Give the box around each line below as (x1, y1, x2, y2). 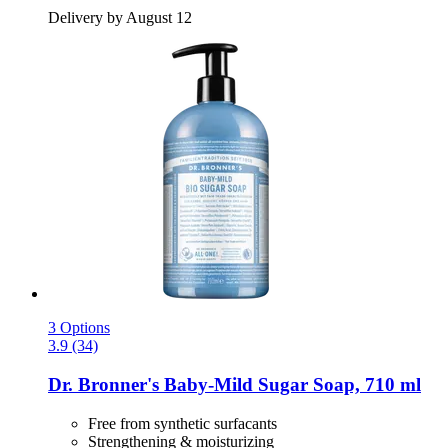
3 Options (48, 319, 110, 337)
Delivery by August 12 (48, 9, 192, 27)
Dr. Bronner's (48, 373, 159, 395)
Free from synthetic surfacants (88, 414, 277, 432)
